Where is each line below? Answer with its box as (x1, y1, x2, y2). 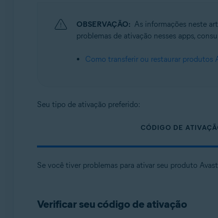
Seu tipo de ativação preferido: (36, 100, 140, 109)
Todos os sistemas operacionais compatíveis (54, 18, 183, 26)
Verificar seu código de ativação (36, 198, 187, 211)
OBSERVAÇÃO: (76, 19, 130, 29)
